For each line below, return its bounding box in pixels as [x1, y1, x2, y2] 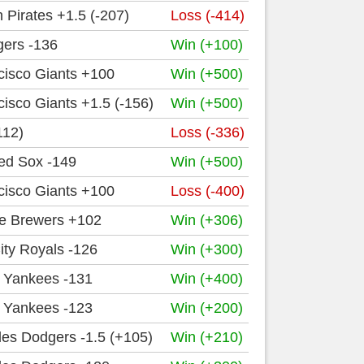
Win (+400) [171, 271, 243, 287]
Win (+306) [171, 212, 243, 228]
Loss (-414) [171, 7, 245, 24]
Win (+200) [171, 300, 243, 316]
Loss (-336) [171, 124, 245, 141]
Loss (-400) [171, 183, 245, 199]
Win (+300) [171, 241, 243, 258]
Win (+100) [171, 37, 243, 53]
